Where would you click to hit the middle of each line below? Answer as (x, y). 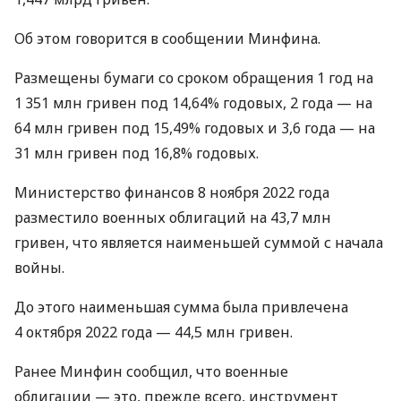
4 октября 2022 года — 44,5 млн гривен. (154, 332)
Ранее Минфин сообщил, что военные (151, 371)
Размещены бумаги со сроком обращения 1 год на (194, 77)
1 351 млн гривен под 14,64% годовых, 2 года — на (193, 102)
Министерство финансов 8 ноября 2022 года (172, 192)
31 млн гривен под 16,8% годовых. (137, 153)
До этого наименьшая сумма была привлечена (181, 307)
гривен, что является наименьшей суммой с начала (199, 242)
